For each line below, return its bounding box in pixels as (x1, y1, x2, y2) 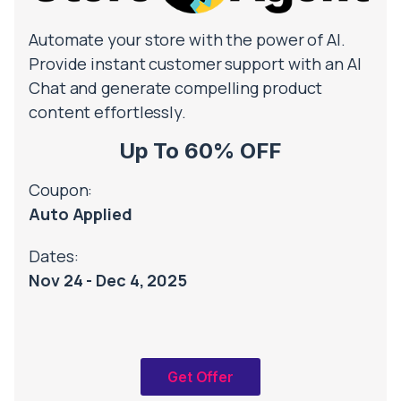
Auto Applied (29, 202, 132, 225)
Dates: (29, 244, 79, 267)
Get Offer (166, 367, 235, 386)
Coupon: (29, 178, 93, 200)
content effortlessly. (29, 100, 186, 123)
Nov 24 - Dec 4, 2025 (29, 269, 187, 291)
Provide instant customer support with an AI (29, 52, 362, 74)
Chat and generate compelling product (29, 76, 323, 98)
